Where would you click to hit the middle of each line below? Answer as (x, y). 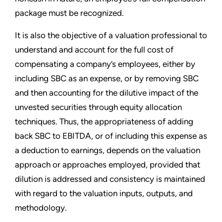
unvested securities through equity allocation (98, 107)
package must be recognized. (69, 13)
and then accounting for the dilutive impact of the (107, 92)
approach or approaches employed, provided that (108, 164)
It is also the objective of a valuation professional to (111, 35)
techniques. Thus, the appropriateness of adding (104, 121)
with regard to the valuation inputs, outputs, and (104, 193)
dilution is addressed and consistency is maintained (110, 179)
